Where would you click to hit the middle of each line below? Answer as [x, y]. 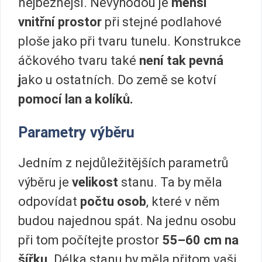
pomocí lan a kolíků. [76, 99]
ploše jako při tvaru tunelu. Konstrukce [130, 41]
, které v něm [183, 202]
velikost [96, 182]
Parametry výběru [76, 133]
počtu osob [113, 202]
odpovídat [49, 202]
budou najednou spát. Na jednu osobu [127, 221]
